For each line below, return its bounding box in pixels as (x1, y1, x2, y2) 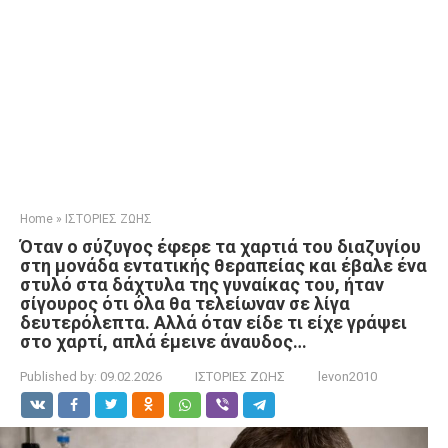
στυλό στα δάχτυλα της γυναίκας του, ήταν (20, 274, 384, 295)
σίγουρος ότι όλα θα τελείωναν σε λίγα (20, 293, 350, 314)
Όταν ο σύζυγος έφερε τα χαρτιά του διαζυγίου (20, 236, 421, 257)
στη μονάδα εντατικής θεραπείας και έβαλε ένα (20, 255, 427, 276)
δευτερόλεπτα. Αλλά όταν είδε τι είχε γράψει (20, 312, 407, 333)
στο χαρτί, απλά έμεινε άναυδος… (20, 331, 307, 352)
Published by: (20, 369, 97, 384)
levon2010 (318, 369, 377, 384)
